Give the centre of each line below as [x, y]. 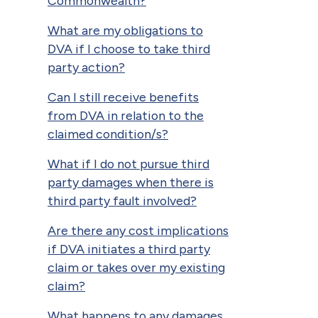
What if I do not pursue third [128, 163]
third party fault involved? [122, 200]
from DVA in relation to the [126, 115]
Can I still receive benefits [123, 97]
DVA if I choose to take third [129, 48]
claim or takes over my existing [136, 267]
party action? [86, 67]
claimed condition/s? [108, 133]
